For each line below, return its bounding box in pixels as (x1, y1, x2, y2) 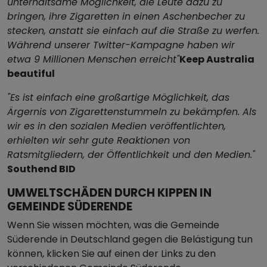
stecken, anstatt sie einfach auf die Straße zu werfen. (7, 24, 259, 38)
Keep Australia (179, 52, 254, 66)
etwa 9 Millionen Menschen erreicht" (7, 52, 179, 66)
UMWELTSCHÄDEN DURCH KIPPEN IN (7, 185, 212, 201)
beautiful (7, 67, 55, 80)
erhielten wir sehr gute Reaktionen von (7, 133, 190, 147)
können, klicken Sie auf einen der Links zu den (7, 247, 216, 260)
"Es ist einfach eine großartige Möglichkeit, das (7, 91, 229, 104)
